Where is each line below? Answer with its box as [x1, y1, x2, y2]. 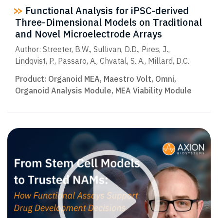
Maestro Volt [104, 73, 151, 84]
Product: [15, 73, 48, 84]
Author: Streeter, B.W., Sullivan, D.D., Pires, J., [15, 44, 170, 54]
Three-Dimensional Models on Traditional [15, 16, 202, 29]
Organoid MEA [48, 73, 100, 84]
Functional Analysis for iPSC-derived [23, 4, 189, 18]
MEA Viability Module [115, 85, 192, 95]
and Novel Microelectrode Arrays [15, 27, 162, 41]
